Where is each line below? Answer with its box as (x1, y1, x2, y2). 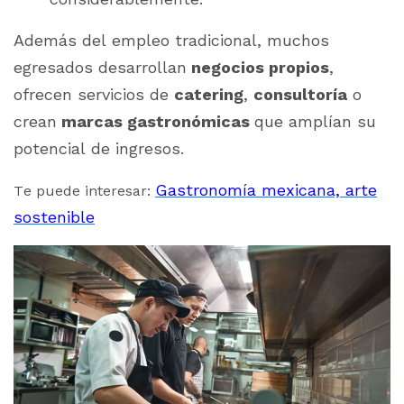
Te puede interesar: (14, 182, 155, 200)
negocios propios (187, 58, 329, 78)
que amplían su (254, 112, 376, 132)
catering (174, 85, 243, 105)
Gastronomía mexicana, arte (155, 180, 377, 200)
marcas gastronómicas (57, 112, 254, 132)
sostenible (14, 207, 95, 227)
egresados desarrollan (14, 58, 187, 78)
